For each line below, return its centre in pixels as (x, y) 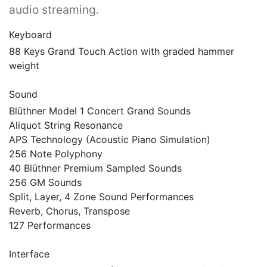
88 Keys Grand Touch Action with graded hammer (122, 52)
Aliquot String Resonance (66, 125)
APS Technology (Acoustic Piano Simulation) (110, 140)
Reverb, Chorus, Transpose (69, 211)
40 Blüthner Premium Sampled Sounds (95, 168)
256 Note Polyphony (56, 154)
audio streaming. (54, 10)
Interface (29, 254)
